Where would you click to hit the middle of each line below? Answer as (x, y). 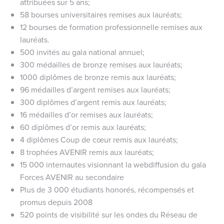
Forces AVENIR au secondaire (72, 177)
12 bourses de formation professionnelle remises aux (111, 27)
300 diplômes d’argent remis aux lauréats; (93, 102)
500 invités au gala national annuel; (82, 52)
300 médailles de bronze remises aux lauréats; (101, 64)
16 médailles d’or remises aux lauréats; (86, 114)
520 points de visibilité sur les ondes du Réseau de (109, 214)
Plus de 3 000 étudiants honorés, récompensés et (107, 189)
